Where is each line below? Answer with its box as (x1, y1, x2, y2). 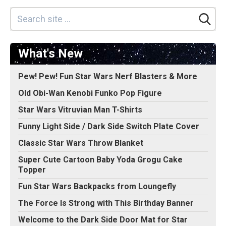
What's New (18, 46, 83, 61)
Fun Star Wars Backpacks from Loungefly (18, 182, 176, 192)
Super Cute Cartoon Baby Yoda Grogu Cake (18, 155, 183, 165)
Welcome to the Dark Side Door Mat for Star (18, 215, 188, 225)
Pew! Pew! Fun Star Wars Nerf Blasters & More (18, 72, 197, 82)
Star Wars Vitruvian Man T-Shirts (18, 105, 142, 115)
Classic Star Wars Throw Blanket (18, 138, 143, 148)
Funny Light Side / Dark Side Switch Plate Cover (18, 122, 199, 132)
